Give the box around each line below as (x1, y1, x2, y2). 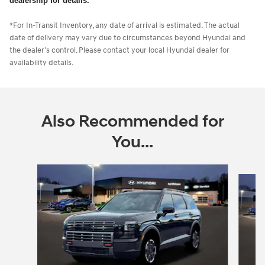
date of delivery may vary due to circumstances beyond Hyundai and (9, 33, 245, 43)
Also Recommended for (41, 111, 224, 132)
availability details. (9, 57, 73, 67)
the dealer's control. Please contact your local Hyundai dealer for (9, 45, 230, 55)
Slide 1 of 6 (9, 164, 47, 175)
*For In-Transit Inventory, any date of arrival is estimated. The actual (9, 20, 240, 30)
